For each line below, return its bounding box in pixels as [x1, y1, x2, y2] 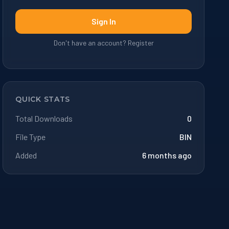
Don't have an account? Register [53, 38, 154, 47]
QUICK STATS [15, 94, 71, 104]
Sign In [91, 16, 116, 26]
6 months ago [142, 150, 192, 160]
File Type [15, 131, 46, 142]
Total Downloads [15, 113, 73, 123]
